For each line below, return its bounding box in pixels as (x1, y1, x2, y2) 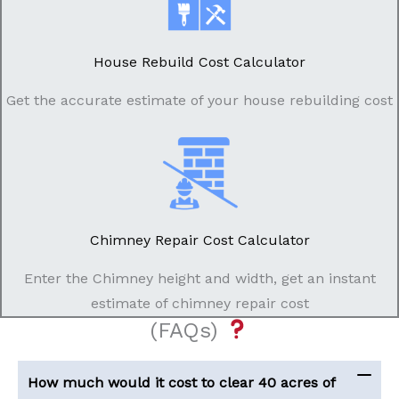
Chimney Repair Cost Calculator (89, 231, 310, 248)
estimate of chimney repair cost (90, 294, 309, 312)
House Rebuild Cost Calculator (94, 53, 305, 71)
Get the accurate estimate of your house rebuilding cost (6, 92, 393, 110)
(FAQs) (150, 317, 224, 343)
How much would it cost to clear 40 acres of (28, 373, 335, 391)
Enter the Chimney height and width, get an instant (23, 269, 376, 287)
